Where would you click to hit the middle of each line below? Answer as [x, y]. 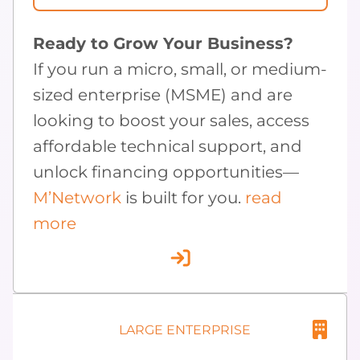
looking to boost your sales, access [171, 121]
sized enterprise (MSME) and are [163, 95]
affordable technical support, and [168, 147]
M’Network [77, 198]
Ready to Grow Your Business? [163, 44]
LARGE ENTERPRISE [185, 329]
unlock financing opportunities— [166, 172]
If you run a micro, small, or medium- [180, 70]
